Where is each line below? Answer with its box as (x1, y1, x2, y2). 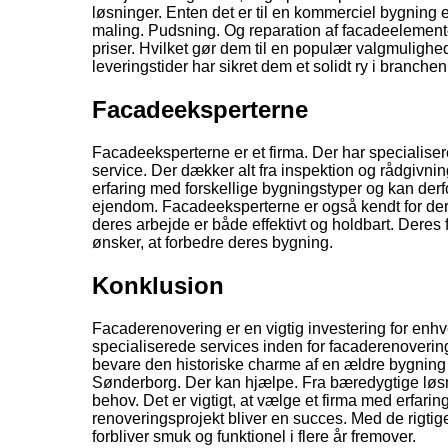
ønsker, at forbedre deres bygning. (92, 234, 333, 252)
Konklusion (92, 272, 224, 300)
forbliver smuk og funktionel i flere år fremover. (92, 428, 416, 445)
